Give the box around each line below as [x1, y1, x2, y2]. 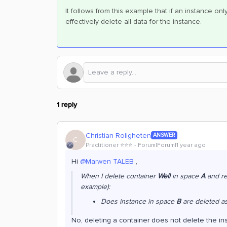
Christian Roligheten [86, 131, 151, 140]
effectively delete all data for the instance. [65, 17, 202, 26]
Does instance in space [101, 197, 176, 206]
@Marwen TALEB [80, 157, 134, 166]
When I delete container [81, 172, 158, 180]
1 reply [57, 100, 77, 109]
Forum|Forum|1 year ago [138, 141, 206, 149]
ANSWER [153, 132, 175, 138]
